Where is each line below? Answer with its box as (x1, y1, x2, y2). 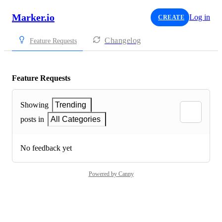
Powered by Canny (88, 170, 134, 178)
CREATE (158, 13, 184, 21)
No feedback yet (20, 144, 72, 153)
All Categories (51, 115, 101, 124)
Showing (20, 101, 49, 110)
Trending (55, 101, 86, 110)
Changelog (105, 36, 141, 45)
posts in (20, 115, 44, 124)
